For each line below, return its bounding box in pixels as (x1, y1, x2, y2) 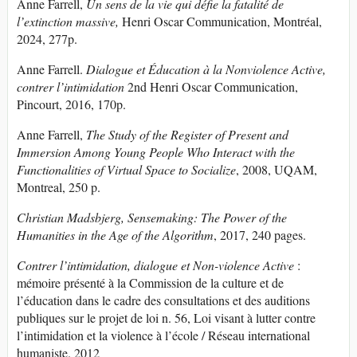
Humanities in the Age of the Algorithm (17, 226, 214, 243)
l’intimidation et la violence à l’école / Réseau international (17, 326, 310, 343)
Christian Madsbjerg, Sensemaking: (17, 208, 198, 226)
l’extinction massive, (17, 12, 119, 29)
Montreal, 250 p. (17, 178, 100, 195)
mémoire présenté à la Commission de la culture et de (17, 273, 284, 291)
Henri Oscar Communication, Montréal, (119, 12, 322, 29)
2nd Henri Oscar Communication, (124, 77, 298, 95)
